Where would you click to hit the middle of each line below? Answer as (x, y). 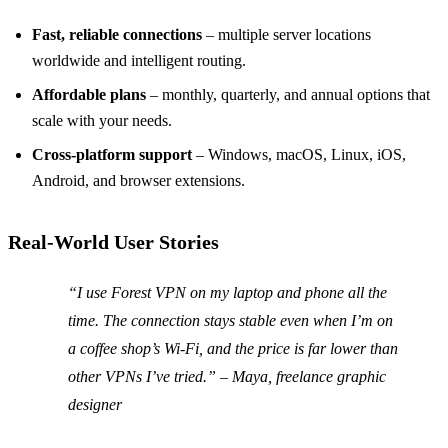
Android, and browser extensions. (138, 181)
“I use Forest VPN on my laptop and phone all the (227, 293)
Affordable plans (89, 95)
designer (95, 405)
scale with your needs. (102, 121)
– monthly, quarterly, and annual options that (288, 95)
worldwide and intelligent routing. (139, 61)
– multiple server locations (286, 35)
